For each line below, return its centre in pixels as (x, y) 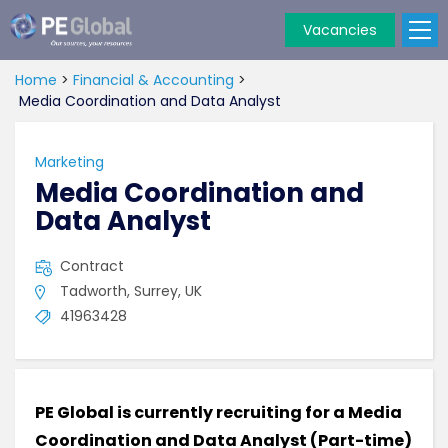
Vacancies (340, 30)
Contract (92, 266)
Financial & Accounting (153, 80)
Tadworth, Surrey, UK (131, 291)
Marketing (69, 162)
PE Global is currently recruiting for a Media (218, 412)
